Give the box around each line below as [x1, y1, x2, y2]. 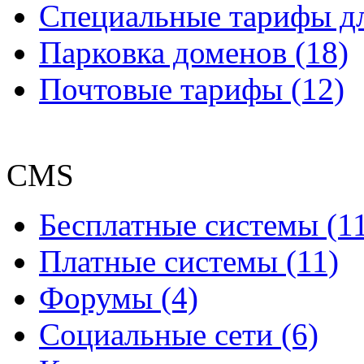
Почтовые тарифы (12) [39, 71, 344, 106]
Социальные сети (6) [39, 316, 318, 352]
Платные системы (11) [39, 243, 339, 279]
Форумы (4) [39, 279, 198, 315]
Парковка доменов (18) [39, 34, 349, 70]
